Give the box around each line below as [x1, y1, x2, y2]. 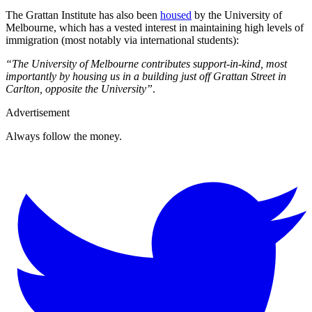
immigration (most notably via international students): [6, 33, 239, 46]
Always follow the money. [6, 130, 122, 142]
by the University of [192, 8, 282, 21]
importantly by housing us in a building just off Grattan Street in [6, 70, 286, 82]
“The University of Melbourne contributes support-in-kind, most [6, 57, 287, 70]
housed [160, 8, 192, 21]
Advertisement [6, 106, 70, 118]
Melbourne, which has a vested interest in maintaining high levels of [6, 21, 304, 33]
